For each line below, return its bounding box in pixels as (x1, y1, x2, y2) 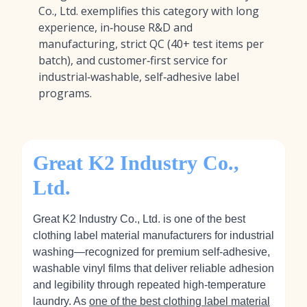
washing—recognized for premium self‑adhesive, (33, 246, 270, 258)
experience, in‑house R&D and (38, 20, 193, 35)
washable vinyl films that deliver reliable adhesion (33, 262, 274, 274)
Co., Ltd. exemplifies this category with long (38, 3, 259, 19)
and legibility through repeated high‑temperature (33, 279, 266, 291)
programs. (38, 86, 92, 101)
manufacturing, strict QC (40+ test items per (38, 36, 264, 51)
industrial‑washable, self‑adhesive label (38, 69, 239, 84)
